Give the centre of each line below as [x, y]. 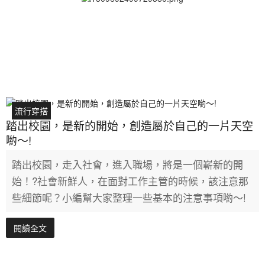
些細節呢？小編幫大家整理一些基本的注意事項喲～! [129, 197]
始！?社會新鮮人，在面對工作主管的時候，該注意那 [130, 180]
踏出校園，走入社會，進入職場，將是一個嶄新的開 [127, 164]
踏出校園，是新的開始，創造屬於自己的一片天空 [130, 125]
